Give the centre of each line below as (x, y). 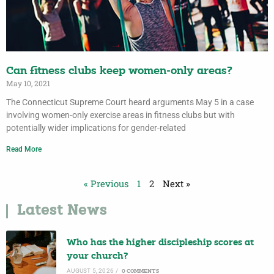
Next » (176, 184)
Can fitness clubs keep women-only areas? (119, 72)
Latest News (62, 212)
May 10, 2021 (28, 83)
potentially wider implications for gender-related (96, 128)
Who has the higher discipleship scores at (161, 243)
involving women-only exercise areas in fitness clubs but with (120, 115)
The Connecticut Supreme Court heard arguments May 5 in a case (130, 102)
